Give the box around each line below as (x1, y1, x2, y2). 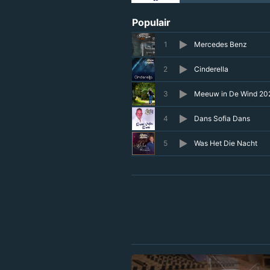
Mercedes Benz (194, 40, 247, 49)
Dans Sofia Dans (194, 114, 250, 124)
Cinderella (194, 64, 228, 74)
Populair (132, 16, 171, 29)
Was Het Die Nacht (194, 139, 257, 148)
